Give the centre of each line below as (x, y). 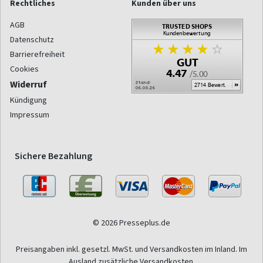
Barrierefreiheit (37, 54)
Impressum (30, 114)
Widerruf (28, 84)
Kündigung (28, 100)
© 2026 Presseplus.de (131, 222)
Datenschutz (32, 39)
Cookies (24, 69)
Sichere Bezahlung (53, 156)
